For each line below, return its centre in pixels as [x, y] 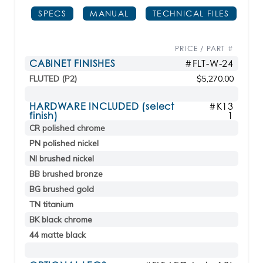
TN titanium [51, 204]
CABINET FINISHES [73, 63]
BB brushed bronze [66, 174]
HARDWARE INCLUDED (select [102, 106]
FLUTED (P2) [53, 79]
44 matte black [58, 235]
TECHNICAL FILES [191, 13]
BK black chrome [61, 220]
